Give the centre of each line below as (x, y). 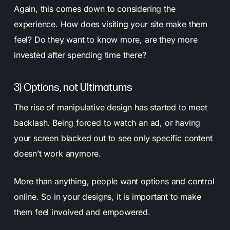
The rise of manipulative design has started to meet (110, 107)
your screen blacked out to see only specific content (113, 138)
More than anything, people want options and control (114, 181)
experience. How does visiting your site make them (111, 24)
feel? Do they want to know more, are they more (106, 39)
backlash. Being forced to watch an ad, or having (107, 122)
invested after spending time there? (80, 55)
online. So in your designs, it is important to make (107, 196)
